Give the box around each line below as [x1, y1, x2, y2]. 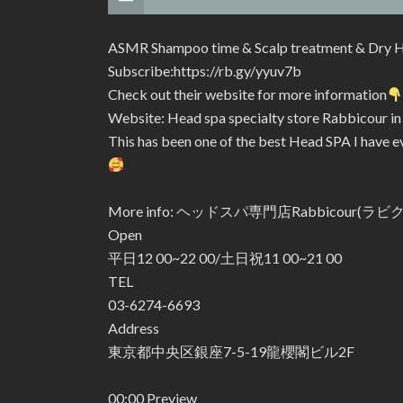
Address [108, 319, 159, 336]
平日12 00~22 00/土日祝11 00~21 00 [108, 249, 342, 266]
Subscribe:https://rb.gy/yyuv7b [108, 62, 301, 79]
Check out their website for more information [108, 85, 387, 103]
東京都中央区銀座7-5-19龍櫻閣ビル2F [108, 343, 354, 360]
